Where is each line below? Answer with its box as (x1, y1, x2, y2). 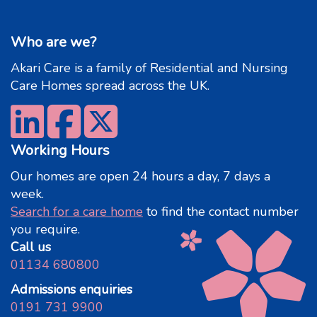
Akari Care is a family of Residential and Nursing (11, 59, 288, 77)
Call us (11, 238, 51, 256)
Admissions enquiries (11, 281, 132, 299)
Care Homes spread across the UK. (11, 77, 209, 95)
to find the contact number (143, 203, 299, 221)
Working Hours (11, 141, 110, 161)
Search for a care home (11, 203, 143, 221)
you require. (11, 221, 80, 238)
